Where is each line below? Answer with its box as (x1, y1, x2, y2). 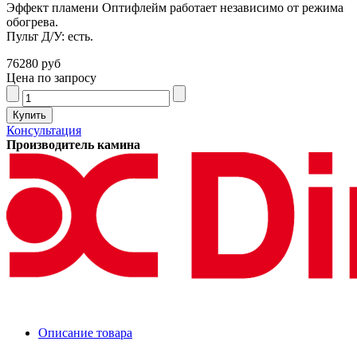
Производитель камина (6, 138, 140, 152)
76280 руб (6, 57, 61, 71)
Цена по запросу (6, 71, 96, 85)
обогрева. (6, 15, 58, 29)
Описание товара (38, 326, 132, 340)
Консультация (6, 124, 81, 138)
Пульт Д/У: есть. (6, 29, 93, 44)
